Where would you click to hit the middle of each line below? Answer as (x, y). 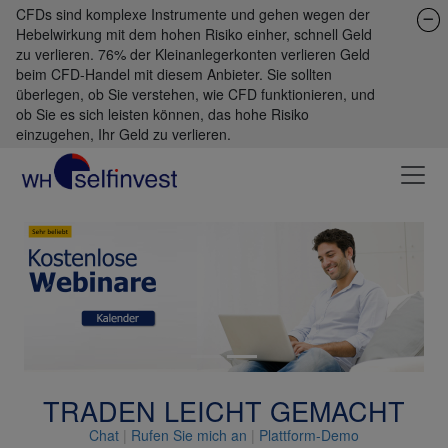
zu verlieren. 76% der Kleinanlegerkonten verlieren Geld (193, 54)
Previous (70, 305)
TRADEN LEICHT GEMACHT (224, 411)
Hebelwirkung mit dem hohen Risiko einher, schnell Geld (194, 34)
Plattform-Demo (309, 435)
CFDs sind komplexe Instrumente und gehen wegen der (193, 14)
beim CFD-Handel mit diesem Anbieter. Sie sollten (174, 74)
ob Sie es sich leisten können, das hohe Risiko (162, 114)
